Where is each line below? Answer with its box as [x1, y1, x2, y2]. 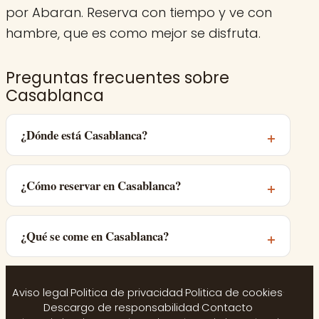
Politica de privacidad [70, 286, 183, 300]
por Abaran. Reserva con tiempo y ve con [6, 4, 272, 22]
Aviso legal [11, 286, 68, 300]
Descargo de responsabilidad [43, 300, 199, 315]
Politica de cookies [184, 286, 283, 300]
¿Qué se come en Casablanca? [21, 227, 169, 246]
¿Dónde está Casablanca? [21, 126, 147, 145]
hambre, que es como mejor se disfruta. [6, 24, 261, 43]
